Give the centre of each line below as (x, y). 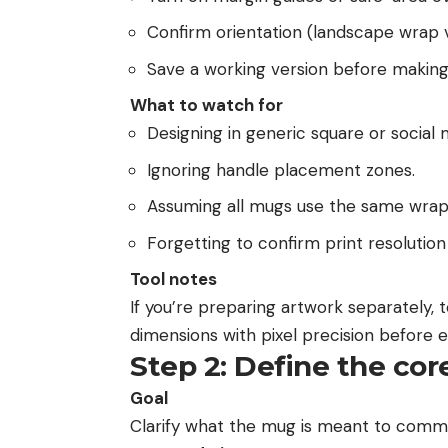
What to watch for (206, 105)
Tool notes (173, 279)
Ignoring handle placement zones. (281, 169)
